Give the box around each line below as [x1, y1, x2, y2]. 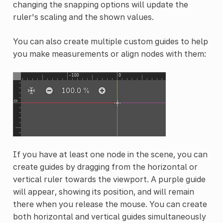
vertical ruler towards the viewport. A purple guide [12, 174, 206, 185]
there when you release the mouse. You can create [12, 199, 207, 210]
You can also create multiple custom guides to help [12, 36, 208, 47]
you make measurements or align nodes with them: [12, 49, 206, 59]
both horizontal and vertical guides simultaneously [12, 212, 206, 222]
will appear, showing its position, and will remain [12, 187, 194, 197]
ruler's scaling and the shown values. [12, 12, 154, 22]
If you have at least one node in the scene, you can [12, 149, 208, 160]
